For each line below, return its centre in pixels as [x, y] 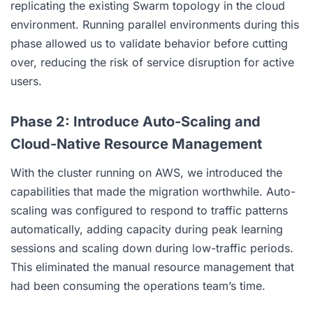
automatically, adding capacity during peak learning [147, 229]
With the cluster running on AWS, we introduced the [146, 172]
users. [26, 81]
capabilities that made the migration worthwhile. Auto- [153, 191]
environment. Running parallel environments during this [155, 24]
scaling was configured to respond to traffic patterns [149, 210]
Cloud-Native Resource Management [136, 144]
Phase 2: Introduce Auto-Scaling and [136, 121]
